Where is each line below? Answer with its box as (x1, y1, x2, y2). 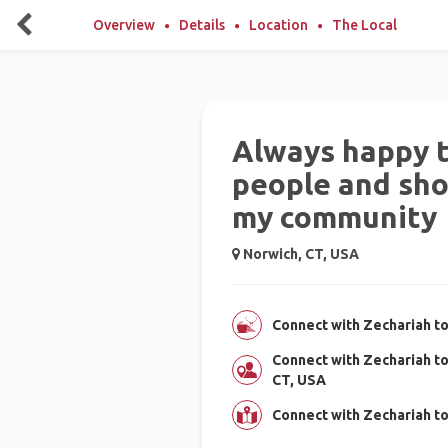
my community (231, 200, 437, 234)
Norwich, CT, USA (239, 246, 359, 262)
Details (179, 17, 225, 33)
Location (249, 17, 308, 33)
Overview (93, 17, 155, 33)
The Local (332, 17, 397, 33)
